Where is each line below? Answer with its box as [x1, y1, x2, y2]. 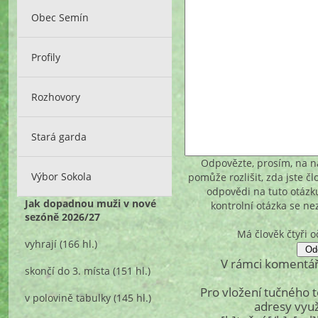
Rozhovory [31, 89, 81, 104]
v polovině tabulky [25, 290, 111, 305]
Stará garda [31, 129, 87, 143]
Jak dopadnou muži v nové [25, 196, 157, 210]
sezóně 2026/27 [25, 209, 101, 224]
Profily [31, 50, 61, 64]
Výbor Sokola [31, 169, 92, 183]
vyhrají [25, 236, 57, 251]
